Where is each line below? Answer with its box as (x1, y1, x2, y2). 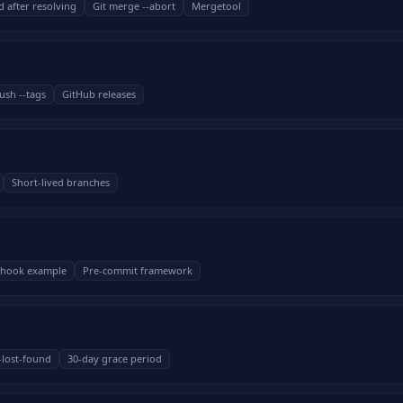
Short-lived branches (12, 175, 110, 189)
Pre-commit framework (83, 264, 193, 277)
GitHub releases (62, 87, 136, 101)
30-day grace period (67, 352, 162, 365)
